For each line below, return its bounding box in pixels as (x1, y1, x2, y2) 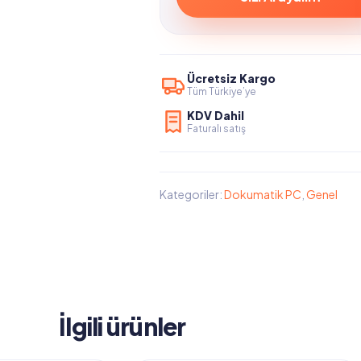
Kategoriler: (159, 187, 224, 201)
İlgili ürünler (59, 311, 186, 342)
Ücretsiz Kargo (186, 71, 276, 85)
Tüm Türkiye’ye (186, 85, 256, 98)
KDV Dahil (186, 108, 244, 122)
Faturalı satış (186, 122, 246, 135)
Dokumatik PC (223, 187, 301, 201)
